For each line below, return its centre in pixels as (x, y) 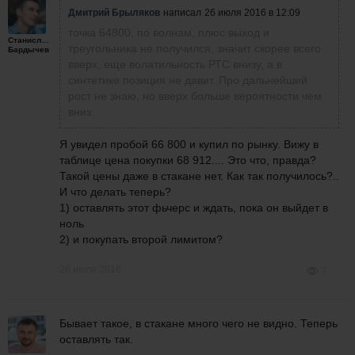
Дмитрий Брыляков (114, 13)
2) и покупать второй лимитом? (141, 240)
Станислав (29, 40)
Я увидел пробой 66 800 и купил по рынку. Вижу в (189, 145)
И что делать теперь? (115, 192)
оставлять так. (96, 340)
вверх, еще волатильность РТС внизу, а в (175, 65)
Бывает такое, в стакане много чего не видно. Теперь (198, 324)
